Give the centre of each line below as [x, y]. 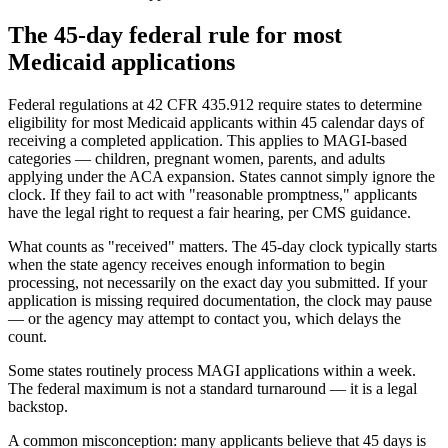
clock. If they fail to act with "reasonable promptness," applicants [212, 194]
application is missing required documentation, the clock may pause [220, 300]
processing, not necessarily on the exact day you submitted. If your [217, 282]
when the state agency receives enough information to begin [196, 264]
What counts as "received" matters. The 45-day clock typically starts [222, 246]
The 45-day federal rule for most [175, 34]
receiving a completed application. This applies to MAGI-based [207, 140]
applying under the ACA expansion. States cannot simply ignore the [221, 176]
